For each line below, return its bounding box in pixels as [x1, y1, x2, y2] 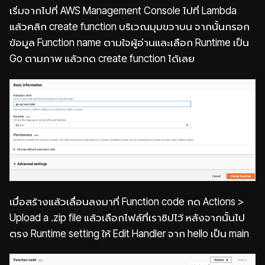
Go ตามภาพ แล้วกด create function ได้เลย [9, 52, 195, 65]
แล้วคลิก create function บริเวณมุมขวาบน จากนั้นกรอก [9, 20, 250, 33]
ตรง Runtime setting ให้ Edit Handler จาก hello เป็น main [9, 227, 249, 240]
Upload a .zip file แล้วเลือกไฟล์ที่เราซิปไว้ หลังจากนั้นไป [9, 211, 245, 224]
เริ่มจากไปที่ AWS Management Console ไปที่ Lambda [9, 4, 237, 17]
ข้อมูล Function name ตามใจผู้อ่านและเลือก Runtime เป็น [9, 36, 249, 49]
